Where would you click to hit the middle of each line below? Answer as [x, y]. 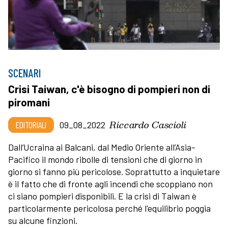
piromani [29, 102]
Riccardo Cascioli [148, 124]
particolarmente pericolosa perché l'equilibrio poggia [109, 208]
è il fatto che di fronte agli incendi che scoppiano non [110, 183]
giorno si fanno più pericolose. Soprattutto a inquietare [114, 171]
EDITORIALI [31, 124]
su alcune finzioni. [43, 220]
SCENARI [25, 73]
